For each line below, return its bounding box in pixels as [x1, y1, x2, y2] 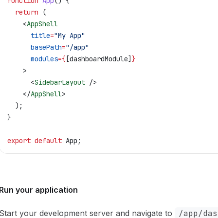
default [31, 136, 62, 145]
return [7, 8, 38, 17]
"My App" [54, 31, 85, 40]
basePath [7, 43, 62, 52]
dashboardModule [70, 54, 128, 63]
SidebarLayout [35, 78, 85, 87]
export [7, 136, 31, 145]
